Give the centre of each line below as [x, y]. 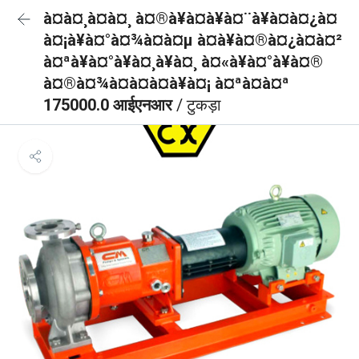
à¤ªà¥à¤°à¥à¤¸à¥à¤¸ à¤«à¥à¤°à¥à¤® [183, 62]
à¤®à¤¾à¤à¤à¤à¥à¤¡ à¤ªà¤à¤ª [166, 83]
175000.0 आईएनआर [110, 105]
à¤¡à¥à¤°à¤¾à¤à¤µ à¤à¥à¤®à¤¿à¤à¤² [193, 40]
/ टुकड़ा [199, 105]
